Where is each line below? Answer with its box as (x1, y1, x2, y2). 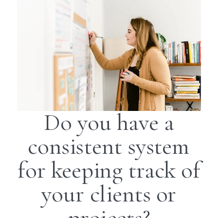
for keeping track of (18, 156, 200, 185)
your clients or (41, 180, 177, 209)
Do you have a (44, 109, 174, 138)
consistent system (28, 132, 190, 162)
